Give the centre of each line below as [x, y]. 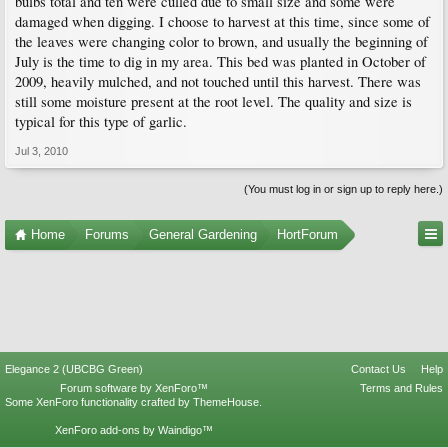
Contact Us [378, 369]
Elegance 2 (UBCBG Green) [74, 369]
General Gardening [203, 234]
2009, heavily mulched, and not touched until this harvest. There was [218, 81]
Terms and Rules [401, 388]
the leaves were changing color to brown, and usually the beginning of [221, 41]
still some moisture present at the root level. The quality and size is [213, 101]
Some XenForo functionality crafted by [99, 402]
